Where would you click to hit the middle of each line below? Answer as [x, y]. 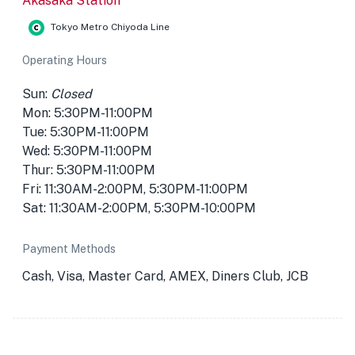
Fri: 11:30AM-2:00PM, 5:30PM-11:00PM [135, 189]
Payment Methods [69, 249]
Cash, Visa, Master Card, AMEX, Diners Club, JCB [165, 276]
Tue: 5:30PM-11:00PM [86, 132]
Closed [71, 94]
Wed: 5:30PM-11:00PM [87, 151]
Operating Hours [65, 60]
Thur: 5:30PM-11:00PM [89, 170]
